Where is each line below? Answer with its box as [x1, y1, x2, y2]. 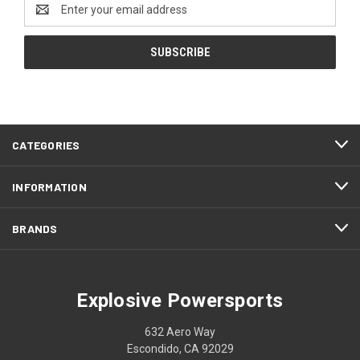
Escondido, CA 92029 [126, 342, 234, 355]
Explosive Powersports [76, 288, 284, 312]
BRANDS [12, 221, 58, 235]
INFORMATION [12, 179, 87, 194]
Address [24, 10, 67, 24]
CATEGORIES [12, 137, 80, 152]
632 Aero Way [145, 325, 215, 338]
